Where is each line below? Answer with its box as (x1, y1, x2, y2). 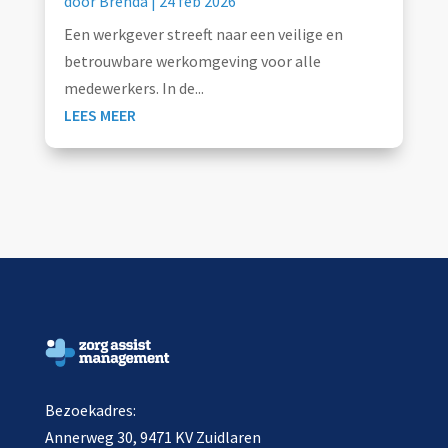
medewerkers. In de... (63, 78, 204, 99)
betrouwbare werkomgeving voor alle (63, 51, 321, 72)
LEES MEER (63, 105, 136, 126)
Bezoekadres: (44, 400, 136, 421)
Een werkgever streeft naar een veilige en (63, 24, 343, 45)
